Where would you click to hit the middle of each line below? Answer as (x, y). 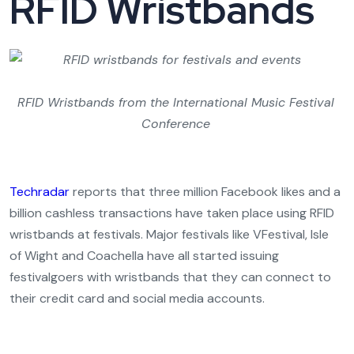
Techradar (40, 192)
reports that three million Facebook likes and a (205, 192)
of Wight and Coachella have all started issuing (144, 256)
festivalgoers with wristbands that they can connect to (170, 277)
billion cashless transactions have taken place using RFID (172, 213)
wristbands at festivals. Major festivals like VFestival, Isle (169, 234)
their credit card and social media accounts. (137, 298)
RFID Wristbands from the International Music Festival (176, 102)
